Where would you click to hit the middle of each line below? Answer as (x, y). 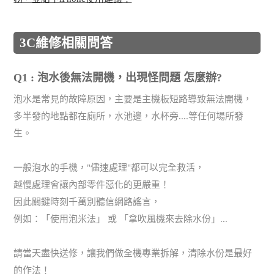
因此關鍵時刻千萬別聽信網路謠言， (87, 202)
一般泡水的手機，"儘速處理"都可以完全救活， (109, 168)
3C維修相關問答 (66, 43)
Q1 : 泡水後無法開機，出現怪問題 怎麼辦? (118, 78)
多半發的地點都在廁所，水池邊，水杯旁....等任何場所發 (129, 117)
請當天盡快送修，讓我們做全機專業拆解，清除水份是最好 (133, 254)
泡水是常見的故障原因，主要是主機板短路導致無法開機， (133, 99)
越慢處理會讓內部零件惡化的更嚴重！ (92, 185)
